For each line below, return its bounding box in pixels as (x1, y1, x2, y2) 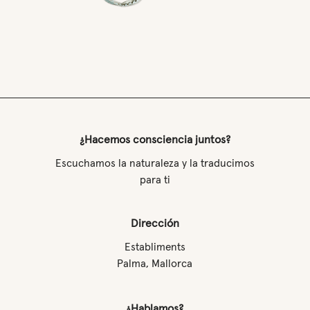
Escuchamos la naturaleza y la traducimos (55, 158, 255, 170)
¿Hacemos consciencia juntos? (79, 134, 230, 146)
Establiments (124, 241, 185, 253)
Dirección (130, 217, 179, 229)
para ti (139, 175, 170, 186)
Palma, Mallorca (117, 258, 193, 269)
